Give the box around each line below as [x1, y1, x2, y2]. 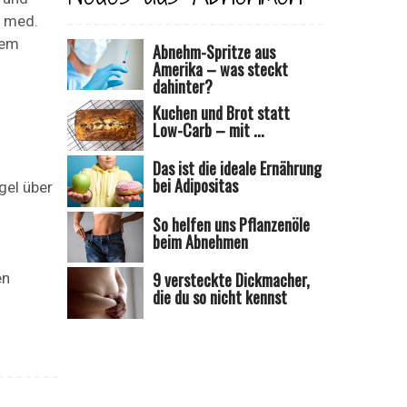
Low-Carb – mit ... [153, 117, 265, 142]
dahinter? [153, 74, 213, 98]
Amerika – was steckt [153, 56, 289, 81]
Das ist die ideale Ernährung [153, 156, 323, 181]
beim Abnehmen [153, 229, 249, 253]
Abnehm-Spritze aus [153, 39, 276, 64]
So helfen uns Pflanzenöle [153, 212, 311, 236]
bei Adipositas [153, 174, 239, 198]
